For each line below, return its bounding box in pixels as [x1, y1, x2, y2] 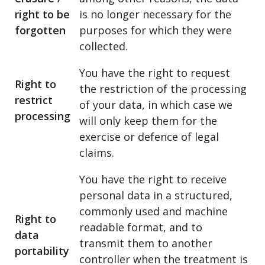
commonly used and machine [79, 204, 228, 218]
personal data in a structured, [79, 188, 232, 202]
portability [15, 244, 69, 258]
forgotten [15, 23, 66, 37]
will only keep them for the [79, 114, 217, 128]
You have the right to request [79, 66, 230, 80]
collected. [79, 39, 128, 53]
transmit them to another [79, 236, 212, 250]
